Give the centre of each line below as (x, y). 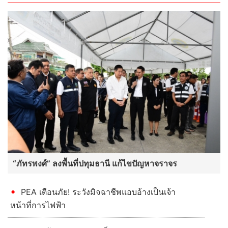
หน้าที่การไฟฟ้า (39, 220)
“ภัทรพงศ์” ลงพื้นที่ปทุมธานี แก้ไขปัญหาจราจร (95, 178)
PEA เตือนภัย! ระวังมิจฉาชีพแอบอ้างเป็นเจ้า (97, 207)
